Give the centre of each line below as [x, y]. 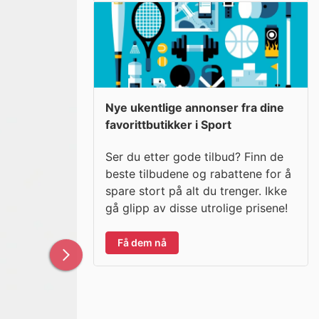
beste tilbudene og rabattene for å [198, 173]
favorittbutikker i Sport [168, 125]
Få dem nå [142, 242]
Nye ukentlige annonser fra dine [195, 108]
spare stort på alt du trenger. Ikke [196, 190]
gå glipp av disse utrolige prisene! [197, 208]
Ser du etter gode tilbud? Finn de [194, 156]
